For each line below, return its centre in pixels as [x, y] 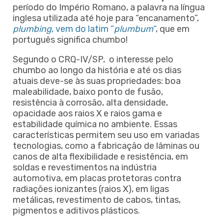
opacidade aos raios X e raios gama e [87, 113]
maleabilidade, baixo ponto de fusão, [88, 92]
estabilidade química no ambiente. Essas [95, 124]
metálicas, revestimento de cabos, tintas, [97, 200]
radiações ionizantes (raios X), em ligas [91, 189]
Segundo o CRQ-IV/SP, [60, 59]
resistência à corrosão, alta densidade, [90, 102]
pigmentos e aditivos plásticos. [78, 210]
